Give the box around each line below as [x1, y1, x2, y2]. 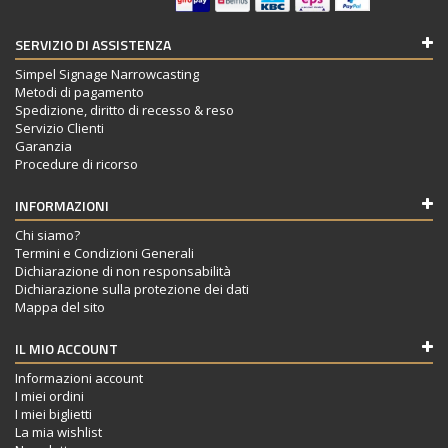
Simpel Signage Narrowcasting [15, 64, 199, 83]
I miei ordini [15, 386, 84, 405]
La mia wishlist [15, 422, 102, 441]
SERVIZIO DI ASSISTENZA [15, 33, 171, 55]
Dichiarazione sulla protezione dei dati [15, 279, 249, 298]
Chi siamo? [15, 225, 80, 244]
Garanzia [15, 136, 72, 155]
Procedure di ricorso [15, 154, 138, 173]
